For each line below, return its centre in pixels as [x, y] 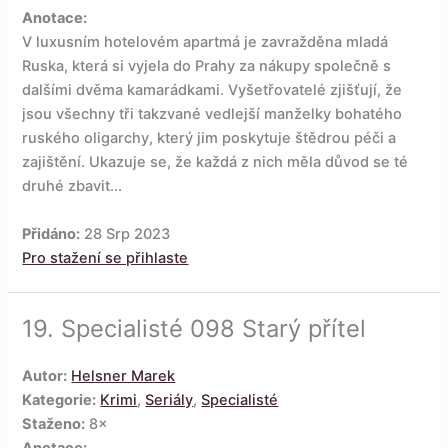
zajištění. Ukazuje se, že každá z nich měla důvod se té [215, 162]
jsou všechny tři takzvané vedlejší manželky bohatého [212, 114]
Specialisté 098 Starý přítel [214, 329]
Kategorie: [59, 399]
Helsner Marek [123, 375]
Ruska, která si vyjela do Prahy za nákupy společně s [207, 66]
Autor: [45, 375]
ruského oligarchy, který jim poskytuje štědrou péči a [209, 138]
